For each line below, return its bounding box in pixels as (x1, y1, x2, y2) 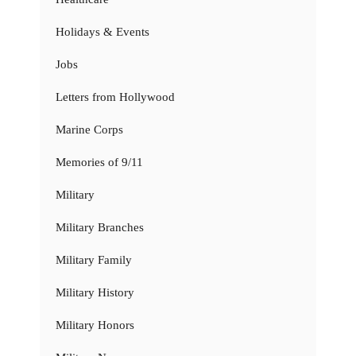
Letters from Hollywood (56, 90, 175, 103)
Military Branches (56, 220, 144, 234)
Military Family (56, 253, 132, 266)
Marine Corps (56, 122, 123, 136)
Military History (56, 285, 134, 299)
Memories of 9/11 (56, 155, 143, 168)
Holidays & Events (56, 25, 149, 38)
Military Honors (56, 318, 134, 331)
